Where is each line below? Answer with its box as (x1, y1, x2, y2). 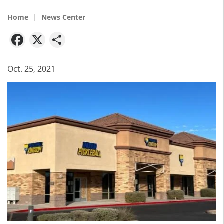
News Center (41, 12, 85, 22)
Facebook (25, 27, 97, 49)
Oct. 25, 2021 (7, 63, 55, 74)
